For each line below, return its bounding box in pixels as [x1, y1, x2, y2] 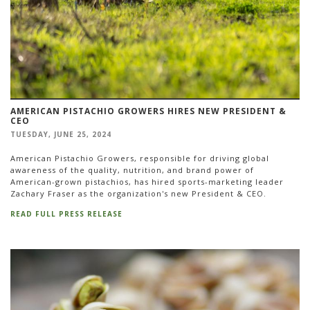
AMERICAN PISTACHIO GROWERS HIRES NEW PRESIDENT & [10, 105, 286, 118]
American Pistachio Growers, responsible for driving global [10, 152, 269, 163]
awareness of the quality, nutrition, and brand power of [10, 164, 254, 175]
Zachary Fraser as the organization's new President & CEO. [10, 188, 266, 199]
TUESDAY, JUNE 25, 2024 [10, 129, 111, 140]
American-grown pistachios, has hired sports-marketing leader [10, 176, 284, 187]
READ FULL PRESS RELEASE [10, 209, 122, 219]
